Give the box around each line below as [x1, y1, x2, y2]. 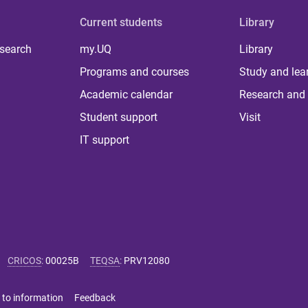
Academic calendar [80, 87, 173, 101]
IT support [80, 133, 130, 146]
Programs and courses [80, 65, 190, 78]
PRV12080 [124, 254, 170, 266]
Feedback [74, 291, 115, 303]
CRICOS [8, 254, 41, 266]
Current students [80, 15, 163, 29]
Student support [80, 110, 158, 124]
